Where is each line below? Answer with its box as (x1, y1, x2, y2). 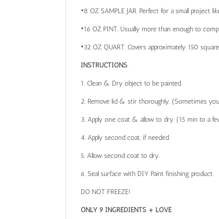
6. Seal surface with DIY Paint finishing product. (81, 170, 214, 178)
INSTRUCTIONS (81, 61, 128, 70)
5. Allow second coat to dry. (81, 152, 160, 160)
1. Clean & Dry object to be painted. (81, 79, 182, 88)
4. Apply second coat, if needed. (81, 133, 170, 142)
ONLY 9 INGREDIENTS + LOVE (81, 206, 172, 215)
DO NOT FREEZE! (81, 188, 131, 197)
